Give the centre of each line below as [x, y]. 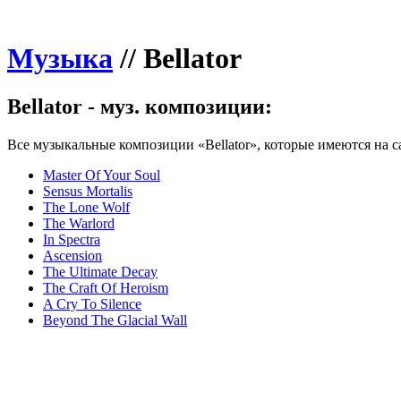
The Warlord [79, 223]
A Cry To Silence [92, 303]
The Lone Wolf [86, 207]
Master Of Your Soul [102, 175]
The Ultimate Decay [100, 271]
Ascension [73, 255]
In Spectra [72, 239]
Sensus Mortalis [88, 191]
